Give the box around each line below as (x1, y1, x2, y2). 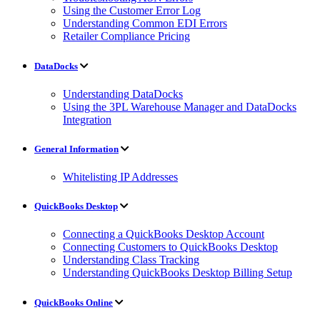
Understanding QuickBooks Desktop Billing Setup (63, 266, 292, 279)
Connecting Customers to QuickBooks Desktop (63, 241, 278, 254)
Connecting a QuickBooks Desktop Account (63, 228, 264, 241)
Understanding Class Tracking (63, 254, 199, 266)
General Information (34, 143, 119, 154)
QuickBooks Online (34, 296, 113, 308)
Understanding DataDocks (63, 87, 183, 100)
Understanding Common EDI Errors (63, 17, 227, 30)
